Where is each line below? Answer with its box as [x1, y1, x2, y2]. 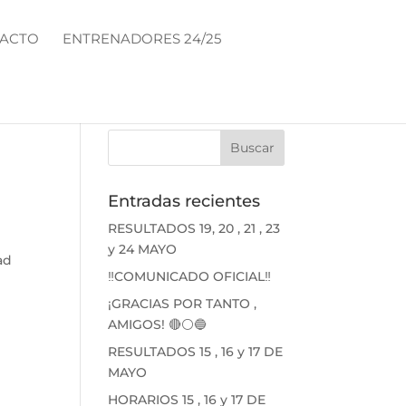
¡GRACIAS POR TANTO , [108, 295, 257, 312]
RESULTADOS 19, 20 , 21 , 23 [108, 220, 281, 237]
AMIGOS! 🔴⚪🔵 [108, 316, 208, 333]
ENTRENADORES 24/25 [63, 30, 221, 47]
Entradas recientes [108, 191, 261, 211]
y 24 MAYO [108, 241, 178, 257]
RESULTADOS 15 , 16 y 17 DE [108, 343, 284, 360]
